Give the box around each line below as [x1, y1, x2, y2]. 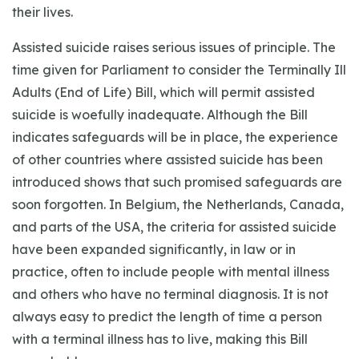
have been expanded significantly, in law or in [12, 241, 296, 257]
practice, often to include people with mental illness [12, 264, 329, 280]
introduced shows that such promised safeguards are [12, 174, 342, 190]
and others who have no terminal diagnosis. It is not [12, 286, 329, 302]
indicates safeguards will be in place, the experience [12, 129, 338, 145]
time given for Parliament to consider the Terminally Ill [12, 62, 346, 78]
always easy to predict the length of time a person [12, 309, 322, 325]
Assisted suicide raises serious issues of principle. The [12, 39, 336, 55]
